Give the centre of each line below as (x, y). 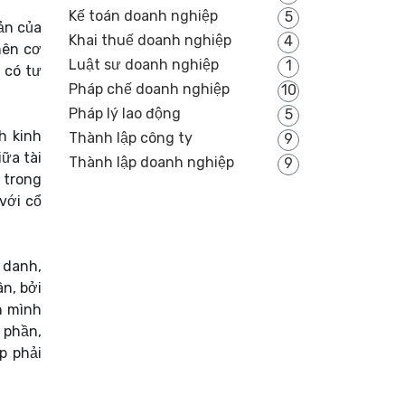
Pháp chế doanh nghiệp (149, 89)
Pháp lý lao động (125, 114)
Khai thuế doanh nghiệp (150, 41)
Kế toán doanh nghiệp (143, 16)
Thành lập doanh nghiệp (151, 163)
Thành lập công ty (131, 138)
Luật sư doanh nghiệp (144, 65)
